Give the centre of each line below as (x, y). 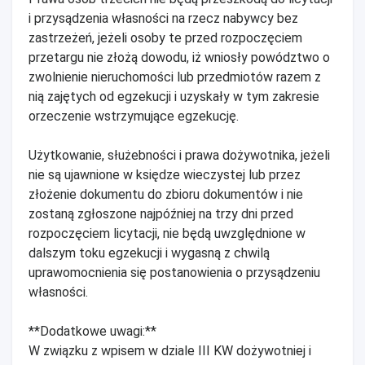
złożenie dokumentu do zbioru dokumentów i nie (166, 194)
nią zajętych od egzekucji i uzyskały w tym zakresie (174, 96)
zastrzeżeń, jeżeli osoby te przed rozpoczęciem (165, 37)
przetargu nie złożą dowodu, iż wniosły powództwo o (179, 57)
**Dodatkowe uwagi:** (92, 331)
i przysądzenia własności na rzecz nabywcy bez (163, 18)
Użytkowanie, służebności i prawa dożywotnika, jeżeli (179, 155)
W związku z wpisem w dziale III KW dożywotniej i (170, 350)
